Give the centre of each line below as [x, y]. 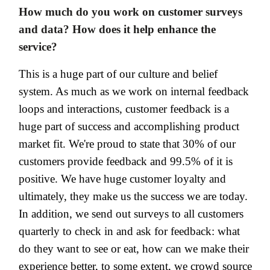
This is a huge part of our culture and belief [118, 74]
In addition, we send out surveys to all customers [131, 213]
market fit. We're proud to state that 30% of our [127, 143]
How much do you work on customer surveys [130, 11]
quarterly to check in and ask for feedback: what [129, 231]
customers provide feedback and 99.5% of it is [126, 161]
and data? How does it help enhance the [117, 29]
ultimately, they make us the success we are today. [133, 196]
